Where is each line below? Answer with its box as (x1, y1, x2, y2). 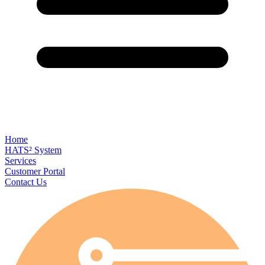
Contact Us (5, 177, 47, 187)
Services (5, 156, 36, 166)
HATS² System (5, 145, 62, 155)
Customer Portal (5, 166, 65, 176)
